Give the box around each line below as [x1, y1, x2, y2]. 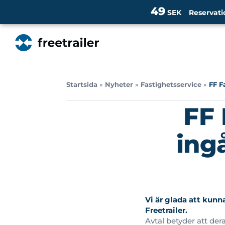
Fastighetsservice [141, 81, 201, 88]
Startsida [66, 81, 97, 88]
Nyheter [105, 81, 133, 88]
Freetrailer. [145, 205, 187, 215]
